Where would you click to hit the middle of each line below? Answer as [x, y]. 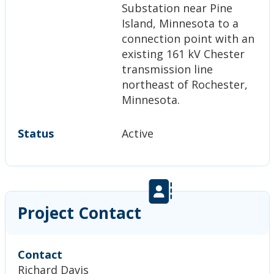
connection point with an [188, 38]
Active [137, 133]
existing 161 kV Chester [183, 54]
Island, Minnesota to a [180, 23]
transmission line [167, 69]
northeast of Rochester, [184, 84]
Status [35, 133]
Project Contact [79, 213]
